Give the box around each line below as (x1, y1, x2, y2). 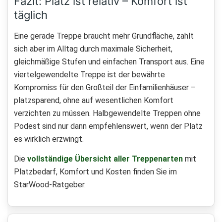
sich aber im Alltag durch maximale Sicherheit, (14, 44, 172, 54)
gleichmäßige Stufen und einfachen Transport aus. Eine (14, 57, 205, 67)
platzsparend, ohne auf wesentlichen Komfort (14, 96, 173, 106)
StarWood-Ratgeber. (14, 180, 86, 190)
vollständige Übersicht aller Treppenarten (27, 154, 183, 164)
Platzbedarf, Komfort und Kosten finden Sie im (14, 167, 177, 177)
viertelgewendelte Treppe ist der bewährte (14, 70, 165, 80)
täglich (14, 8, 48, 22)
